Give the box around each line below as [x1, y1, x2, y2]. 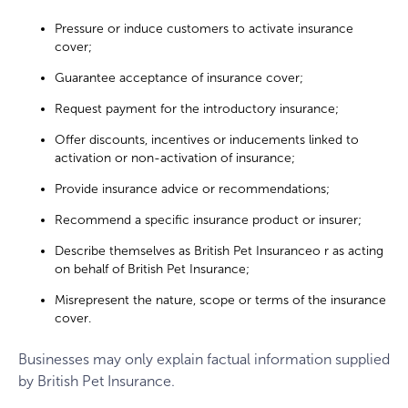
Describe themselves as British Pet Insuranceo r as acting [55, 243, 383, 260]
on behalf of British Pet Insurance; [55, 261, 250, 278]
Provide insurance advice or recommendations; [55, 181, 330, 198]
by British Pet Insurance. [18, 372, 175, 391]
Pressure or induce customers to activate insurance [55, 21, 353, 37]
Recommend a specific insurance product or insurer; [55, 212, 362, 229]
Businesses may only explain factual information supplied [18, 351, 390, 369]
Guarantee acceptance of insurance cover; [55, 70, 303, 87]
